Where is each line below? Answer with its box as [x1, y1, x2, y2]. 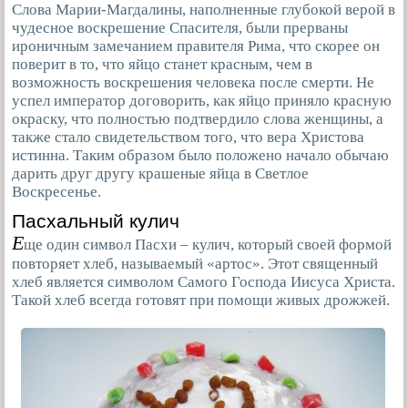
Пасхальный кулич [12, 210, 179, 232]
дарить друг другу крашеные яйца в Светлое [12, 165, 309, 183]
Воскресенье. [12, 183, 101, 201]
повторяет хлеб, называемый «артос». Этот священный [12, 255, 378, 273]
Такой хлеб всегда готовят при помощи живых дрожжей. [12, 291, 390, 310]
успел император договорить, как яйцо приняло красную [12, 92, 392, 110]
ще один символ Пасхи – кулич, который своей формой [24, 236, 392, 254]
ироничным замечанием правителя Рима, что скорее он [12, 37, 380, 56]
